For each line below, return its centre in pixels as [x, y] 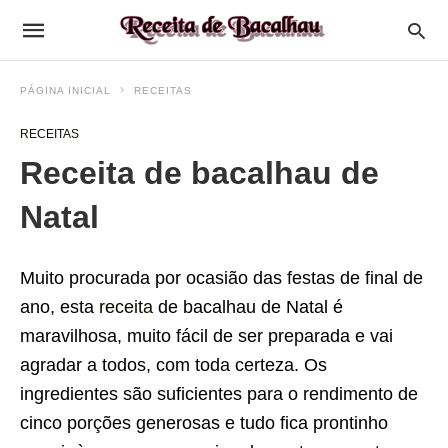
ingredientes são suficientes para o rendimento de [219, 394]
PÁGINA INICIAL [65, 90]
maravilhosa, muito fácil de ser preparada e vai [206, 336]
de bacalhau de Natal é [248, 307]
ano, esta [59, 307]
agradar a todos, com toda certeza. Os [173, 365]
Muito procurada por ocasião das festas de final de [221, 278]
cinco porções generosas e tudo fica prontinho [204, 423]
